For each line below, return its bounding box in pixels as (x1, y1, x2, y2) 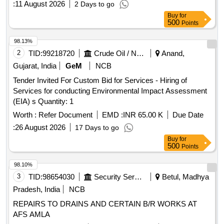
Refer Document (36, 110, 92, 119)
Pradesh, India (13, 185, 60, 194)
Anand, (160, 49, 184, 58)
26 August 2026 (15, 123, 65, 132)
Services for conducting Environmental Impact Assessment (13, 86, 207, 95)
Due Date (172, 110, 203, 119)
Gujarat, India (13, 61, 56, 70)
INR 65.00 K (123, 110, 163, 119)
